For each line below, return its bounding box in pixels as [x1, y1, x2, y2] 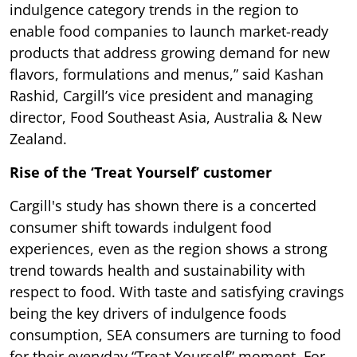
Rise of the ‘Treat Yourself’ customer [10, 162, 272, 182]
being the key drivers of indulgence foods [10, 303, 287, 323]
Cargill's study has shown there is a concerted [10, 195, 316, 215]
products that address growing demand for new [10, 42, 330, 62]
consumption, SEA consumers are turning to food [10, 324, 341, 344]
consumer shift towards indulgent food [10, 217, 272, 237]
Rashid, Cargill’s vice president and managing [10, 85, 313, 105]
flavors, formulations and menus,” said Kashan [10, 64, 324, 84]
